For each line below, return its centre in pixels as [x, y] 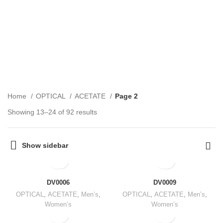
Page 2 [126, 96]
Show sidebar [45, 146]
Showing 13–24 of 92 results [52, 112]
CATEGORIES [107, 67]
